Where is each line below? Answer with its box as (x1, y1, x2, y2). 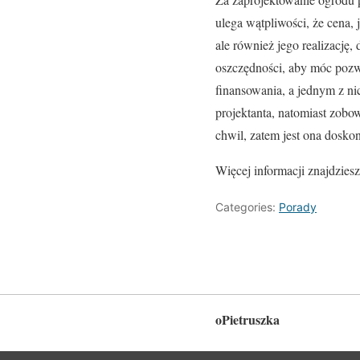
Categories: (215, 199, 279, 214)
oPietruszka (215, 310, 280, 329)
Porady (279, 199, 317, 214)
